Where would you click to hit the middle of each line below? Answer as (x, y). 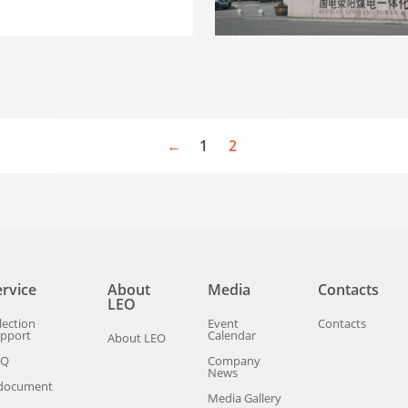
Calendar (231, 335)
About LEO (136, 337)
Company (234, 360)
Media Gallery (244, 398)
